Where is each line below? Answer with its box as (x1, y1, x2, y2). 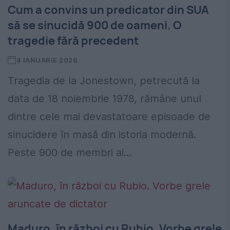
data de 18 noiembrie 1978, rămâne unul (8, 92, 201, 105)
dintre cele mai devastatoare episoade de (8, 110, 210, 123)
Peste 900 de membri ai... (8, 146, 131, 159)
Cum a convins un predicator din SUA (8, 2, 209, 18)
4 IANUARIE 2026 (16, 56, 78, 65)
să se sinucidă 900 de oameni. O (8, 17, 181, 33)
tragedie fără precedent (8, 33, 139, 49)
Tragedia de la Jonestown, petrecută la (8, 74, 200, 87)
